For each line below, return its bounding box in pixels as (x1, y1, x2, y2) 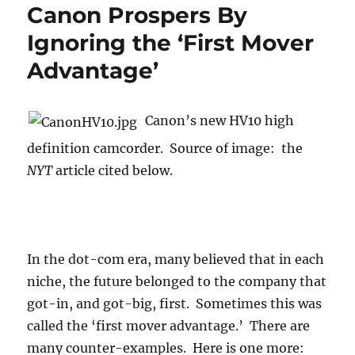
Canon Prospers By (27, 2, 248, 29)
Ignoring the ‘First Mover (27, 29, 315, 57)
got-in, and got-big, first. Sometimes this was (27, 296, 323, 312)
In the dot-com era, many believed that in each (27, 251, 325, 268)
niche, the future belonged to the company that (27, 273, 327, 290)
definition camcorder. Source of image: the (27, 140, 303, 157)
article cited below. (52, 162, 174, 179)
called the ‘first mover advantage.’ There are (27, 318, 311, 334)
